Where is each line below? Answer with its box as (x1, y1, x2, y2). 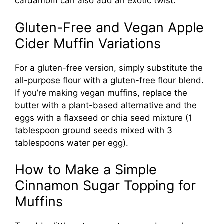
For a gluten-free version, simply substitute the (15, 62, 203, 73)
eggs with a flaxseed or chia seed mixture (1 (15, 112, 192, 123)
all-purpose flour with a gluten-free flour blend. (15, 75, 204, 85)
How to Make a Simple (15, 161, 157, 178)
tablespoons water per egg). (15, 137, 128, 148)
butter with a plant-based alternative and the (15, 100, 197, 110)
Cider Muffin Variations (15, 35, 161, 52)
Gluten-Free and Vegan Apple (15, 19, 204, 36)
